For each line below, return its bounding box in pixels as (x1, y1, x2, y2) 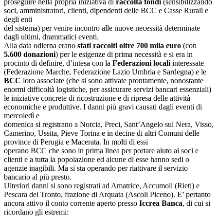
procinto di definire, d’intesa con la (4, 59, 112, 67)
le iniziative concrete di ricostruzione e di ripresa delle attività (4, 94, 190, 102)
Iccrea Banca (137, 199, 182, 207)
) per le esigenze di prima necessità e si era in (55, 50, 193, 58)
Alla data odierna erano (4, 41, 77, 50)
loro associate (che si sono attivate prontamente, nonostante (21, 76, 203, 85)
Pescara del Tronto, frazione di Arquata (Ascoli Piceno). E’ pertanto (4, 190, 211, 199)
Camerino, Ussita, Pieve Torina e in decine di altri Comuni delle (4, 129, 200, 137)
